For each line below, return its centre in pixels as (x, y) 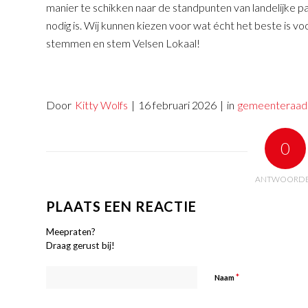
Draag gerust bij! (80, 245)
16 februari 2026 (177, 104)
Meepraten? (71, 231)
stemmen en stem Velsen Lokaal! (123, 43)
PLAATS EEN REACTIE (121, 206)
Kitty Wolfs (101, 104)
